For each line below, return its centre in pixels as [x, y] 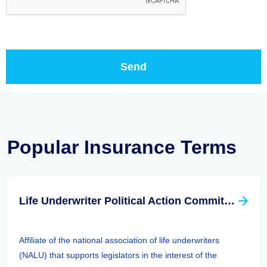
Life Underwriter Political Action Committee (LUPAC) [229, 201]
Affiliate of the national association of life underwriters [119, 240]
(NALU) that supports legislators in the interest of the [118, 255]
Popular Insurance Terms [122, 147]
